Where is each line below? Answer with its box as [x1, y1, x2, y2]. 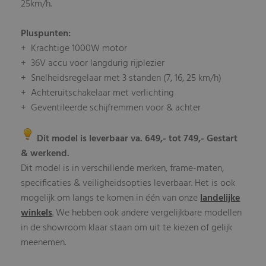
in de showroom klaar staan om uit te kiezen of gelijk [21, 220, 233, 236]
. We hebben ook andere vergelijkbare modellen [52, 205, 242, 221]
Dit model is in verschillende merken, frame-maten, [21, 160, 224, 176]
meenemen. [21, 235, 66, 251]
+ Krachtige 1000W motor [21, 40, 128, 56]
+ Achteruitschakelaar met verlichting [21, 85, 175, 101]
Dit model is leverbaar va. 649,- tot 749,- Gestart [34, 131, 238, 147]
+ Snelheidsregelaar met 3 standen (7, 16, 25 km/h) [21, 70, 222, 86]
